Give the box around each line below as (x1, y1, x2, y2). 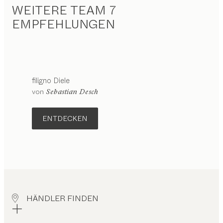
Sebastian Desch (46, 87, 98, 97)
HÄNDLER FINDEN (26, 192, 99, 204)
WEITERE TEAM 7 (12, 1, 116, 19)
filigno (32, 75, 51, 86)
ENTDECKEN (42, 113, 88, 123)
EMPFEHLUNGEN (12, 15, 115, 33)
